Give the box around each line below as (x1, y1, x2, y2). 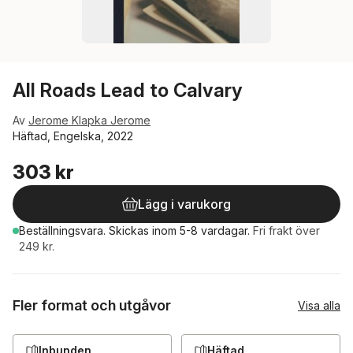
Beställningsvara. (19, 224, 109, 237)
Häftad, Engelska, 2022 (13, 129, 133, 143)
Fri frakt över (253, 224, 320, 237)
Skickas (109, 224, 152, 237)
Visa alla (298, 299, 340, 312)
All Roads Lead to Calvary (13, 79, 243, 102)
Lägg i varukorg (138, 196, 231, 212)
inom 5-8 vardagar (152, 224, 247, 237)
